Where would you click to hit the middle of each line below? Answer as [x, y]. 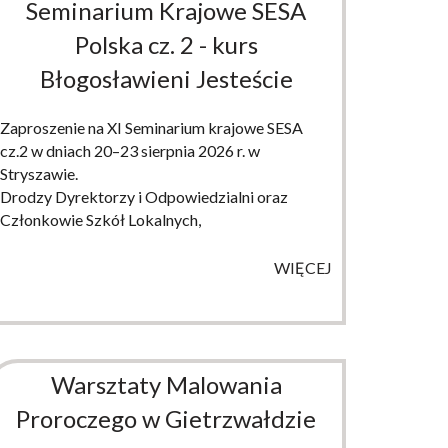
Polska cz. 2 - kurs [166, 44]
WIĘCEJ [303, 267]
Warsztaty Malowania [166, 384]
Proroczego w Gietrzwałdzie [166, 418]
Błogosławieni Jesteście [166, 78]
